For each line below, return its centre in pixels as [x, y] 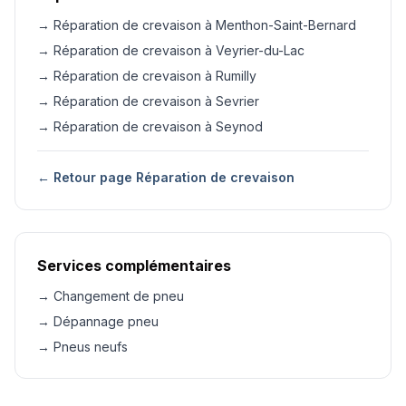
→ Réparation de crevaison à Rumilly [147, 76]
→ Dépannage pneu [98, 321]
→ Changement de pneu [111, 296]
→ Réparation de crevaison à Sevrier [148, 101]
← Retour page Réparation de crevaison [166, 177]
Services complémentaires [134, 266]
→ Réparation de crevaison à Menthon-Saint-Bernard [197, 25]
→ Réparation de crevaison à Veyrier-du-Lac [171, 50]
